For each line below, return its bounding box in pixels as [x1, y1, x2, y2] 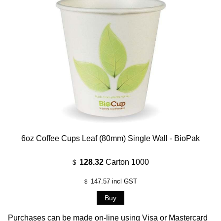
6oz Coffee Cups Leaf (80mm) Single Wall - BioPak [21, 134, 200, 143]
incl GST [110, 177, 137, 185]
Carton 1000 [105, 157, 149, 166]
